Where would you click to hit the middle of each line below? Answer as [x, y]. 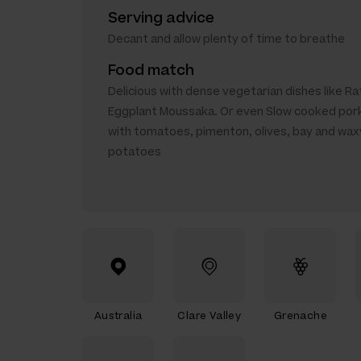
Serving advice [161, 17]
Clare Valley [210, 315]
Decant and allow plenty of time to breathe [226, 39]
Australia [118, 315]
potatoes [135, 151]
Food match [151, 70]
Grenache [300, 315]
